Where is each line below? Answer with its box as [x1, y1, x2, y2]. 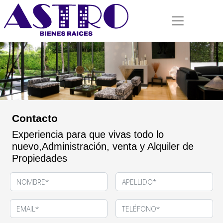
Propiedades [12, 152, 67, 164]
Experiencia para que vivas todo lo [12, 128, 164, 140]
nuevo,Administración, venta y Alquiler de [12, 140, 194, 152]
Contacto [12, 112, 58, 124]
